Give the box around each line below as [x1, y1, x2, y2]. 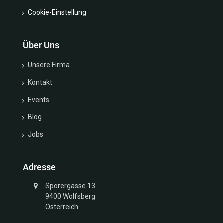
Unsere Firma [28, 61, 70, 69]
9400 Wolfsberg [45, 192, 95, 200]
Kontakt [28, 78, 52, 86]
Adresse [23, 162, 56, 172]
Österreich [45, 203, 78, 211]
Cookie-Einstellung [28, 8, 86, 16]
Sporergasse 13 [45, 182, 95, 190]
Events [28, 96, 49, 104]
